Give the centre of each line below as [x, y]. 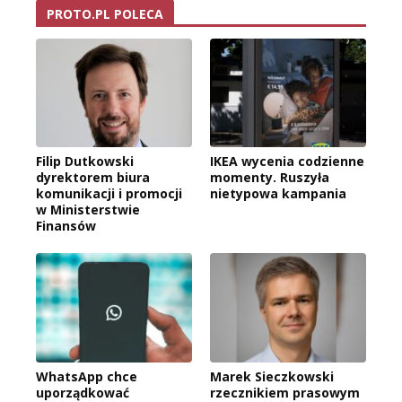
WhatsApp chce [87, 377]
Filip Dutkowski [85, 162]
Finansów [66, 226]
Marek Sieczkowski [272, 377]
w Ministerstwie [88, 210]
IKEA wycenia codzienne [287, 162]
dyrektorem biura [93, 178]
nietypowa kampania [278, 194]
